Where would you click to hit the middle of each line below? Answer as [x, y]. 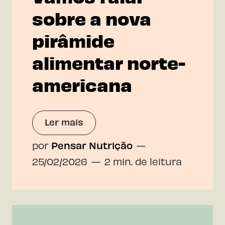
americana [82, 84]
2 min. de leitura [143, 161]
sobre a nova [92, 18]
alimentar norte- [109, 62]
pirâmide [73, 40]
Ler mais [64, 122]
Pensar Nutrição [92, 145]
